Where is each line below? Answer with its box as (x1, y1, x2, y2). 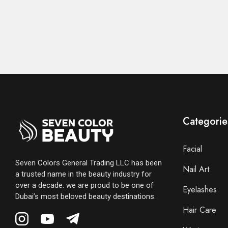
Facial (182, 143, 202, 155)
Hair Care (182, 204, 216, 216)
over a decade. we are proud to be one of (15, 180, 154, 190)
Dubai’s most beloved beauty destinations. (15, 191, 156, 201)
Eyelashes (182, 184, 217, 196)
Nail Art (182, 163, 209, 176)
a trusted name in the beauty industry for (15, 169, 152, 179)
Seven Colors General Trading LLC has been (15, 158, 162, 167)
